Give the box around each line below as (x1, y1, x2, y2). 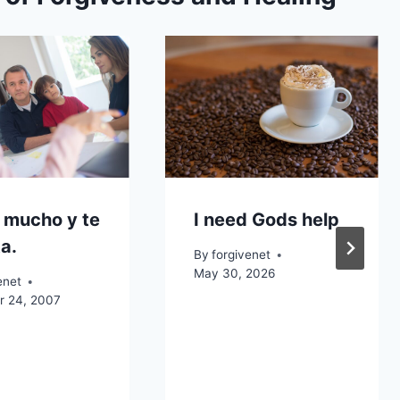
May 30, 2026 (193, 266, 275, 280)
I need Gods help (193, 209, 339, 231)
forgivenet (211, 247, 271, 262)
